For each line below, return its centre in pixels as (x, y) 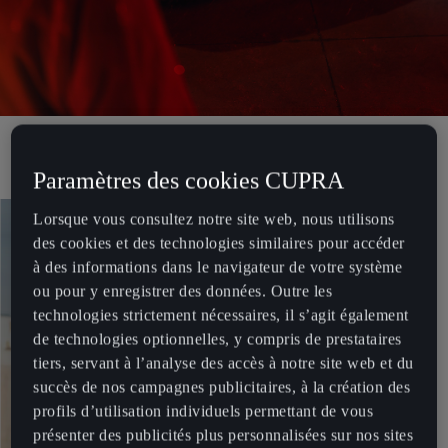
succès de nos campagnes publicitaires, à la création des (222, 387)
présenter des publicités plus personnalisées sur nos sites (223, 435)
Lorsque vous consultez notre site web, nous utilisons (214, 219)
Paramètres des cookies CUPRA (189, 180)
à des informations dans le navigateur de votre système (218, 267)
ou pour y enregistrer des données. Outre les (183, 291)
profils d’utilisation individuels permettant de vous (203, 411)
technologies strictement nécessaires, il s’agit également (221, 315)
